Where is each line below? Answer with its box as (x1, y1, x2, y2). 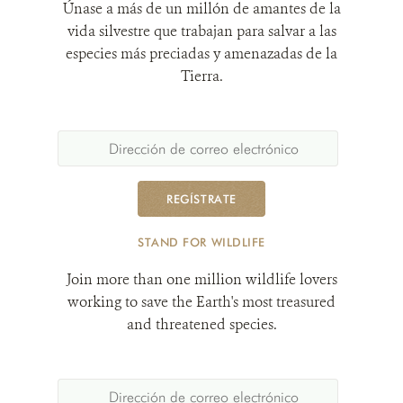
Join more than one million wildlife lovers (66, 269, 337, 289)
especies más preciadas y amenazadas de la (66, 43, 337, 63)
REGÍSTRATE (166, 191, 237, 206)
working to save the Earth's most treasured (67, 291, 336, 311)
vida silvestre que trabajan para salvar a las (67, 21, 336, 40)
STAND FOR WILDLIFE (138, 234, 265, 249)
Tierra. (180, 66, 223, 85)
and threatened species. (126, 314, 277, 334)
